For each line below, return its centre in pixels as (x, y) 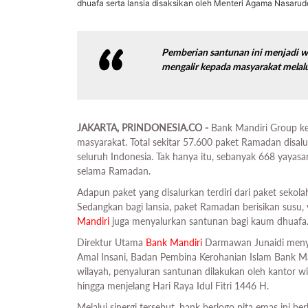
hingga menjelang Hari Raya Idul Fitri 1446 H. (173, 285)
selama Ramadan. (115, 170)
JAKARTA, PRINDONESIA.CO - (144, 127)
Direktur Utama (111, 242)
